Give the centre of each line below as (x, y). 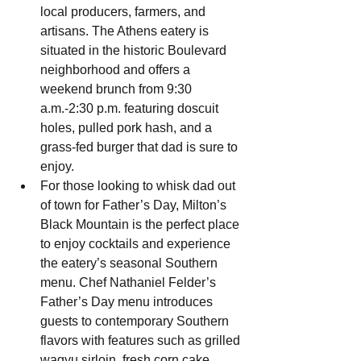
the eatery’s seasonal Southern (131, 263)
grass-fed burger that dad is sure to (141, 147)
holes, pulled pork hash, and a (128, 128)
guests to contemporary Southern (136, 322)
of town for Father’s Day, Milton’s (135, 205)
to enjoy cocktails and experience (137, 244)
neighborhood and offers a (117, 70)
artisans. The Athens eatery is (126, 31)
